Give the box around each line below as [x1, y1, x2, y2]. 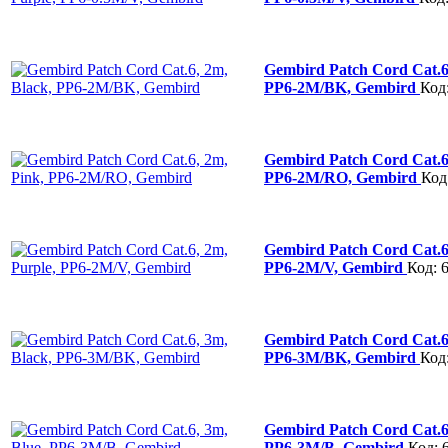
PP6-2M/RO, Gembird [264, 168, 421, 186]
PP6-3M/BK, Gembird [264, 348, 420, 366]
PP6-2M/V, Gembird [264, 258, 407, 276]
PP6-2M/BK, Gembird [264, 78, 420, 96]
